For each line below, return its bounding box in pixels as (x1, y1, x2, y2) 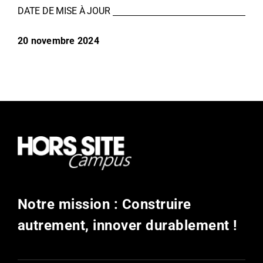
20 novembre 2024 (17, 35, 99, 47)
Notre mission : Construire (17, 196, 191, 213)
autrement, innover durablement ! (17, 217, 238, 234)
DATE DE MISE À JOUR (17, 5, 110, 17)
